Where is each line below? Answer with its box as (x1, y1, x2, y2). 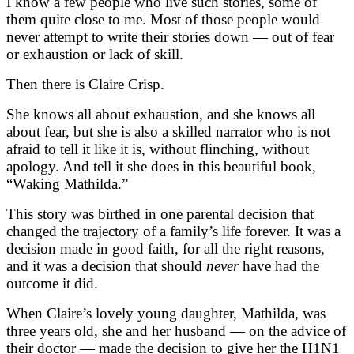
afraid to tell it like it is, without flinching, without (6, 140, 309, 157)
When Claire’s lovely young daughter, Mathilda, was (6, 304, 326, 322)
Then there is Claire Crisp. (6, 75, 164, 92)
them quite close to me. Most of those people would (6, 10, 320, 28)
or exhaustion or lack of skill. (6, 45, 183, 62)
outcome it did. (6, 274, 98, 292)
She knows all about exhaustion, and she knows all (6, 105, 315, 122)
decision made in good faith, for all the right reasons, (6, 239, 325, 257)
